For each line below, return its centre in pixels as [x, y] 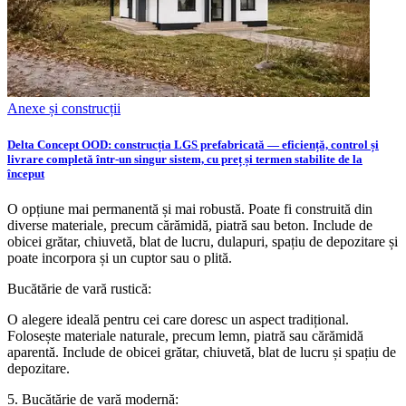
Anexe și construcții [64, 109]
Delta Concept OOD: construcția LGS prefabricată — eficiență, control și [193, 144]
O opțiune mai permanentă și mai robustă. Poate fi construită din [190, 208]
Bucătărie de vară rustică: [79, 288]
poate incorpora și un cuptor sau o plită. [120, 257]
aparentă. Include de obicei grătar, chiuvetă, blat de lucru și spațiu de [202, 352]
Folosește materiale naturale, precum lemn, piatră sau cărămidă [185, 335]
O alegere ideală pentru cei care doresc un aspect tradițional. [178, 319]
